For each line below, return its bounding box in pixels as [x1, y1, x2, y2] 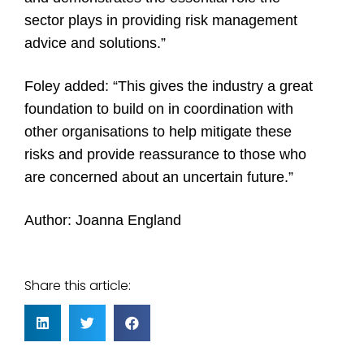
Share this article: [24, 276, 131, 296]
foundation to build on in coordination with [24, 101, 293, 118]
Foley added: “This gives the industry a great [24, 78, 313, 95]
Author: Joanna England [24, 212, 181, 229]
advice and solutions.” [24, 35, 166, 52]
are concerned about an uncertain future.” [24, 169, 293, 186]
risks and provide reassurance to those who [24, 146, 306, 163]
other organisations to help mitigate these [24, 123, 292, 141]
